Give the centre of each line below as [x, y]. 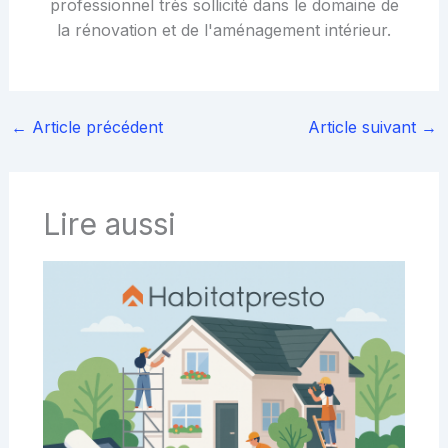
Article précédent [94, 126]
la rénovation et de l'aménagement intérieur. [224, 29]
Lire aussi [109, 223]
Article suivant [365, 126]
